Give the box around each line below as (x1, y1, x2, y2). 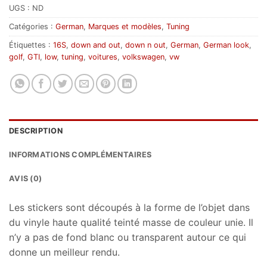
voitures (88, 52, 117, 62)
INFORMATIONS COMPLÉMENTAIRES (9, 150, 152, 160)
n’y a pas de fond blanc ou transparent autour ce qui (9, 231, 246, 244)
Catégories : (9, 22, 55, 32)
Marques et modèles (88, 22, 162, 32)
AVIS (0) (9, 174, 42, 184)
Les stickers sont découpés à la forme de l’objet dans (9, 201, 250, 214)
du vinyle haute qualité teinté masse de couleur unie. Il (9, 216, 253, 229)
